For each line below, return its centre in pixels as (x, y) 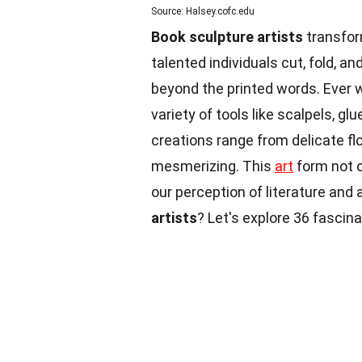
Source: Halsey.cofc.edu (203, 11)
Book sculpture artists (227, 36)
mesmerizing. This (213, 166)
